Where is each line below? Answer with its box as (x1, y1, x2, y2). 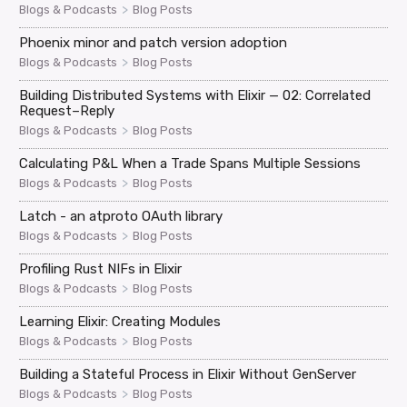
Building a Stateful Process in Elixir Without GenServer (19, 366, 357, 383)
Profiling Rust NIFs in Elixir (19, 261, 183, 278)
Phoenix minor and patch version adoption (19, 35, 288, 52)
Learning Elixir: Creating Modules (19, 313, 222, 331)
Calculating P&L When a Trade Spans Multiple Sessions (19, 155, 362, 173)
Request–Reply (19, 103, 115, 120)
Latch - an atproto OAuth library (19, 208, 223, 225)
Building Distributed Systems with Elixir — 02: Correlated (19, 87, 372, 104)
